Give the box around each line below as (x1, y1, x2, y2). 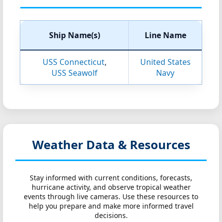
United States (140, 56, 191, 67)
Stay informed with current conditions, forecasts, (30, 173, 192, 182)
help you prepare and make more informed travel (28, 201, 194, 211)
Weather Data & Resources (32, 136, 190, 153)
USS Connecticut (42, 56, 105, 67)
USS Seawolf (52, 67, 97, 78)
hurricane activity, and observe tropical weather (31, 182, 191, 192)
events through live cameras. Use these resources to (24, 192, 198, 201)
